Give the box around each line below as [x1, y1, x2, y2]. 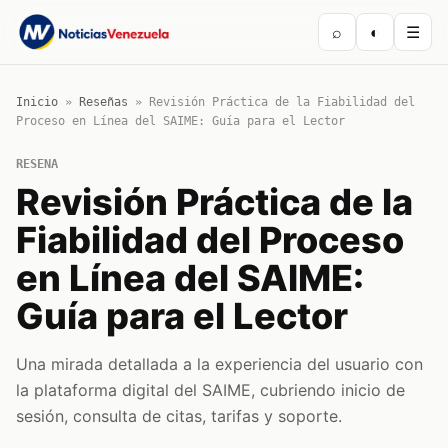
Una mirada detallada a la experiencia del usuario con [16, 354, 423, 374]
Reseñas [79, 95, 128, 109]
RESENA [16, 157, 58, 171]
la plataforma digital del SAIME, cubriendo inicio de [16, 380, 405, 400]
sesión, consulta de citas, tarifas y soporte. [16, 406, 342, 426]
